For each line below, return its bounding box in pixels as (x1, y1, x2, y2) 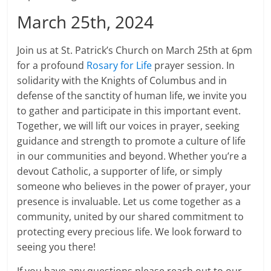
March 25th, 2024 (17, 10, 154, 34)
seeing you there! (17, 240, 96, 254)
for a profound (17, 59, 87, 73)
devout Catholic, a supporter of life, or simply (17, 165, 223, 178)
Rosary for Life (87, 59, 152, 73)
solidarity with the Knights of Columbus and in (17, 74, 227, 88)
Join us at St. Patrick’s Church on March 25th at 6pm (17, 44, 253, 57)
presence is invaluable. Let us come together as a (17, 195, 241, 209)
